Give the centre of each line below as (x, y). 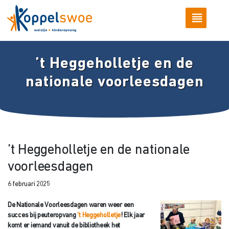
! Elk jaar (133, 215)
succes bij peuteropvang (42, 215)
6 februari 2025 (29, 185)
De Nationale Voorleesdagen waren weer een (71, 205)
